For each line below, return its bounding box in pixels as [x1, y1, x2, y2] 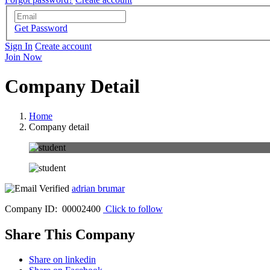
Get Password [14, 22, 67, 33]
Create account [35, 40, 92, 51]
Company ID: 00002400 [5, 203, 101, 214]
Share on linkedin [29, 254, 96, 265]
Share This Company [5, 226, 135, 242]
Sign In [5, 40, 33, 51]
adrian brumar [72, 183, 125, 193]
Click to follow [105, 203, 163, 214]
